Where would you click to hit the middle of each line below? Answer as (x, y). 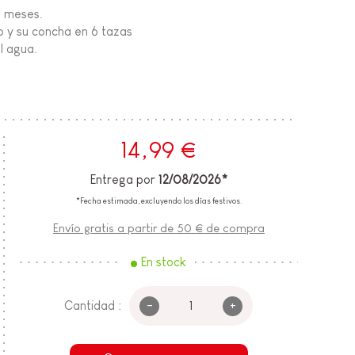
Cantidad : (93, 306)
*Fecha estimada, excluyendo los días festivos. (158, 201)
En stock (164, 262)
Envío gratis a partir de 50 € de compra (158, 228)
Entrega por (124, 180)
